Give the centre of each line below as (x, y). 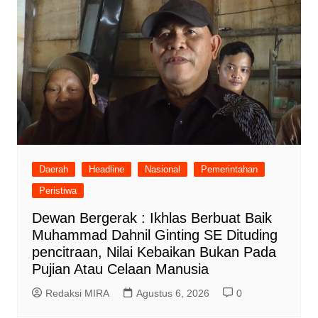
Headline (106, 170)
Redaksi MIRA (77, 294)
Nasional (162, 170)
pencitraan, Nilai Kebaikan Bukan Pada (154, 252)
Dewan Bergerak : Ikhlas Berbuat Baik (152, 218)
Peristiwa (57, 191)
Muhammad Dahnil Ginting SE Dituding (154, 235)
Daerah (53, 170)
